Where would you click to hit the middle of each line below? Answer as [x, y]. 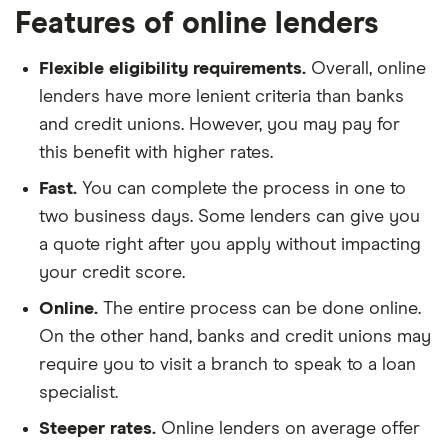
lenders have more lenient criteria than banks [221, 96]
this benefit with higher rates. [156, 152]
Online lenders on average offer [290, 428]
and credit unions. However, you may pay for [219, 124]
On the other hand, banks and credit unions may [235, 336]
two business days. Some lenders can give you [229, 216]
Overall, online [368, 68]
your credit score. [112, 272]
